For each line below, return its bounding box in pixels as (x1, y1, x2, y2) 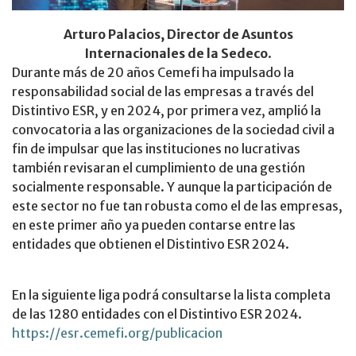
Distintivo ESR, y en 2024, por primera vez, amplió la (12, 102, 321, 118)
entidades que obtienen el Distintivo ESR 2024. (12, 235, 289, 252)
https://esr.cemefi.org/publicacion (12, 324, 222, 341)
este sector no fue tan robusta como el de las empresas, (12, 197, 342, 214)
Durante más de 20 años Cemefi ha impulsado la (12, 64, 294, 80)
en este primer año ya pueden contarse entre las (12, 216, 296, 233)
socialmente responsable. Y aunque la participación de (12, 178, 332, 195)
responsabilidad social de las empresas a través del (12, 83, 314, 99)
